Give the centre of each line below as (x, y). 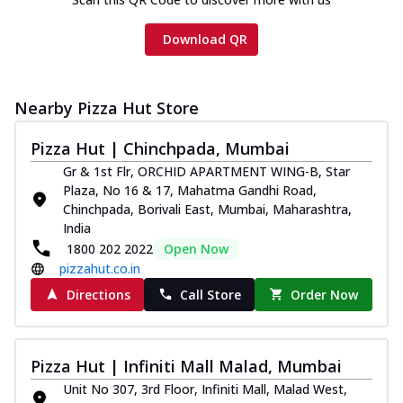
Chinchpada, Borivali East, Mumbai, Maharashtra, (207, 209)
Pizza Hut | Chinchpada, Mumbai (160, 148)
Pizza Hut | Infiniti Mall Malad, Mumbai (186, 366)
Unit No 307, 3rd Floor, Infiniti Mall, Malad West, (205, 389)
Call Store (210, 294)
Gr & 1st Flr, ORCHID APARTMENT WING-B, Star (206, 171)
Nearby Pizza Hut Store (107, 107)
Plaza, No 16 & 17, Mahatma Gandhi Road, (190, 190)
